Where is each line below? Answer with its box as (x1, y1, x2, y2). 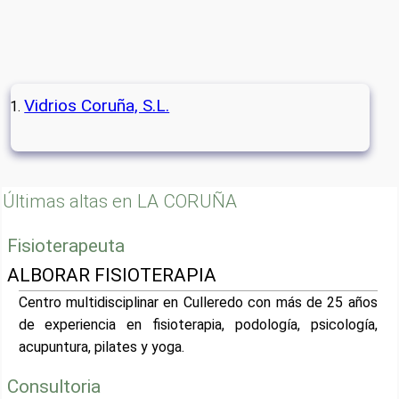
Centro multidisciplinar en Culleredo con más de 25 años (18, 294, 378, 312)
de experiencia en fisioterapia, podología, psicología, (18, 316, 378, 334)
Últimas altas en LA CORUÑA (3, 191, 238, 212)
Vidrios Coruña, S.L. (24, 95, 170, 116)
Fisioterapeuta (7, 235, 126, 257)
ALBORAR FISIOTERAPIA (7, 265, 217, 287)
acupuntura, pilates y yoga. (18, 338, 184, 356)
